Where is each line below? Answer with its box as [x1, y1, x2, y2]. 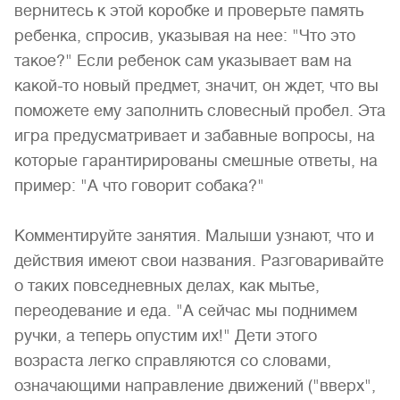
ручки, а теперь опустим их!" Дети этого [14, 327, 317, 345]
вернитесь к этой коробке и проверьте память [14, 2, 363, 20]
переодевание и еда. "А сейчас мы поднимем [14, 302, 357, 320]
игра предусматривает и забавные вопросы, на [14, 127, 375, 145]
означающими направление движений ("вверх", [14, 377, 376, 395]
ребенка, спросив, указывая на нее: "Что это [14, 27, 355, 45]
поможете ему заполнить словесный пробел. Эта [14, 102, 386, 120]
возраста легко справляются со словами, [14, 352, 331, 370]
